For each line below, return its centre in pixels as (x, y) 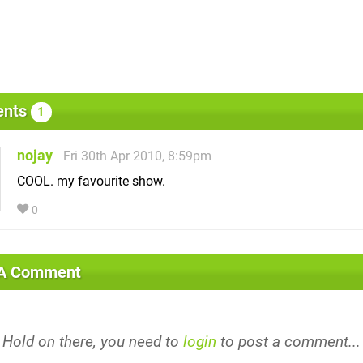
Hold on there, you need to (92, 341)
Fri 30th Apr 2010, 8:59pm (137, 156)
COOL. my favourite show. (91, 181)
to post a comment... (288, 341)
